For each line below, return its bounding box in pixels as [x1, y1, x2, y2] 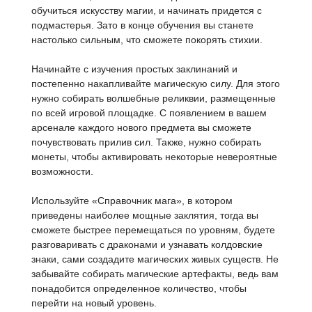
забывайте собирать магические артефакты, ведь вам [31, 268, 279, 279]
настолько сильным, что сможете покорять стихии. [31, 34, 263, 45]
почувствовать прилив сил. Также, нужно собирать [31, 136, 261, 148]
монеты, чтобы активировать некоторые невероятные [31, 151, 277, 162]
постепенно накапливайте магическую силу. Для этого [31, 78, 280, 89]
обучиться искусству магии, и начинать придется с [31, 5, 262, 16]
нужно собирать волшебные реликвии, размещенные [31, 93, 276, 104]
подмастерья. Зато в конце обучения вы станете [31, 19, 253, 31]
